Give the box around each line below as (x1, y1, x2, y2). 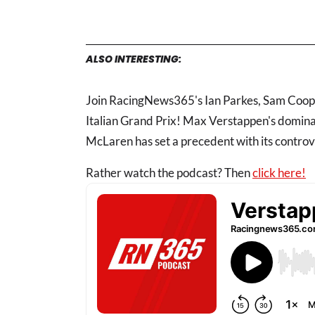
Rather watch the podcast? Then (86, 165, 252, 181)
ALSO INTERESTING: (86, 52, 181, 67)
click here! (252, 165, 306, 181)
